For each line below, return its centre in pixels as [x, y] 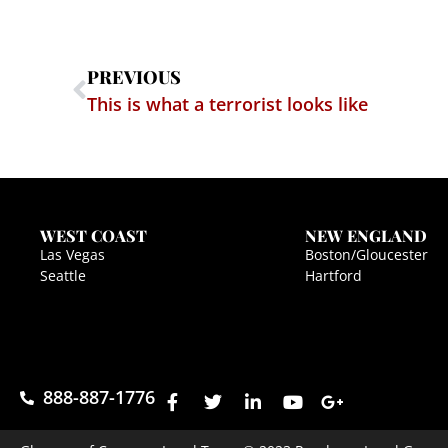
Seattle [63, 276]
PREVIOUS [134, 77]
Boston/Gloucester [366, 255]
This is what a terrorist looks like [227, 104]
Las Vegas [72, 255]
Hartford [333, 276]
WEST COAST [93, 236]
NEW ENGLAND [365, 236]
